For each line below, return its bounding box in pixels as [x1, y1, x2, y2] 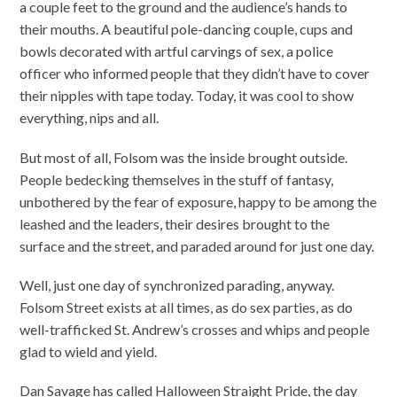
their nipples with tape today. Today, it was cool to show [19, 87, 354, 105]
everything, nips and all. [19, 109, 160, 127]
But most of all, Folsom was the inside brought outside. [19, 148, 348, 166]
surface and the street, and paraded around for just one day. [19, 237, 375, 254]
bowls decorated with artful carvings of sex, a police [19, 43, 334, 60]
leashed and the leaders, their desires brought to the [19, 214, 331, 232]
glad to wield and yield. [19, 342, 158, 360]
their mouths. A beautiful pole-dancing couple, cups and [19, 20, 354, 38]
